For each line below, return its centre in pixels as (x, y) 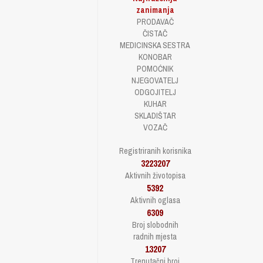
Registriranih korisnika (155, 151)
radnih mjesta (155, 237)
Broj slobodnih (155, 225)
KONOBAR (155, 57)
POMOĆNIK (155, 69)
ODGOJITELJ (155, 92)
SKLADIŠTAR (155, 116)
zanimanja (155, 10)
